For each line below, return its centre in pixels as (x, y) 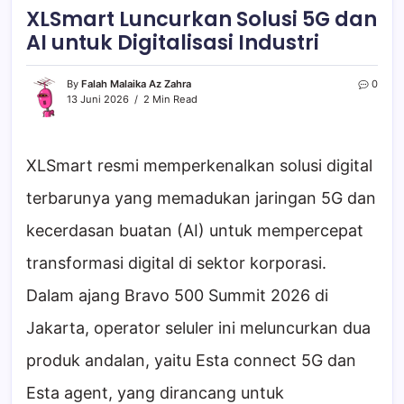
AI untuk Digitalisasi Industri (173, 43)
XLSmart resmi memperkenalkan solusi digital (199, 166)
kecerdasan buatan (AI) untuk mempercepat (195, 231)
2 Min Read (169, 100)
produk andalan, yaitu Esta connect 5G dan (191, 361)
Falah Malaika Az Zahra (136, 84)
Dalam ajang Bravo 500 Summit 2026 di (177, 296)
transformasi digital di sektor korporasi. (176, 263)
